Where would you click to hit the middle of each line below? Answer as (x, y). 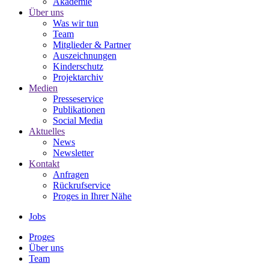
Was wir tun (76, 23)
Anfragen (71, 174)
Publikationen (79, 109)
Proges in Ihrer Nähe (92, 196)
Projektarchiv (78, 77)
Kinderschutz (78, 66)
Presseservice (78, 98)
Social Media (78, 120)
